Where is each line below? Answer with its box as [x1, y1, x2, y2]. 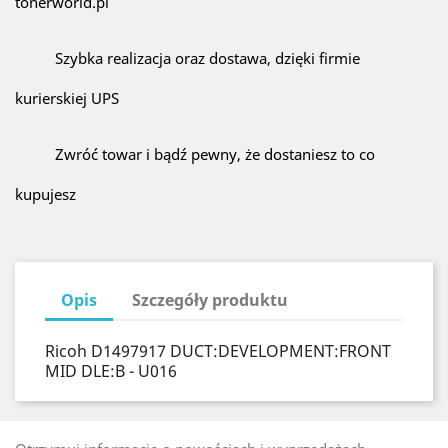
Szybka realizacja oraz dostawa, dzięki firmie [55, 48, 360, 68]
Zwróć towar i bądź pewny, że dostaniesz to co [55, 144, 375, 164]
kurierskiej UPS [15, 88, 119, 108]
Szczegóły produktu [132, 289, 289, 311]
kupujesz [15, 184, 76, 204]
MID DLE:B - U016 [45, 360, 177, 382]
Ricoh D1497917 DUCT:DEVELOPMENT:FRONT [45, 340, 391, 362]
